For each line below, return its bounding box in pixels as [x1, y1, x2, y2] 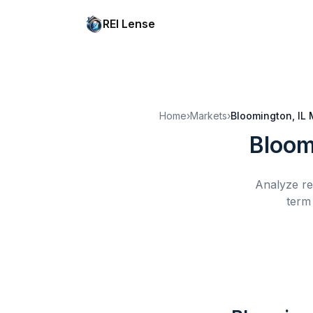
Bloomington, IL [231, 110, 306, 122]
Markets [190, 110, 227, 122]
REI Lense [103, 17, 155, 31]
